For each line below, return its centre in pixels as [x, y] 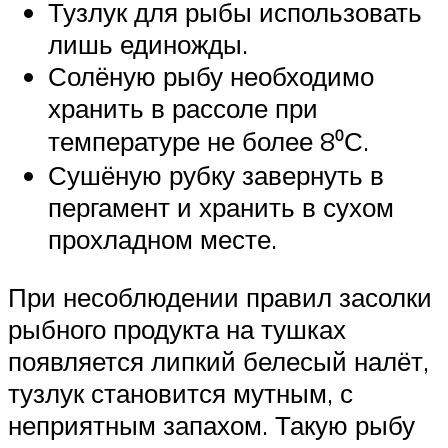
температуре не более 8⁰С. [208, 141]
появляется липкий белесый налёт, [218, 360]
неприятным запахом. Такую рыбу [211, 424]
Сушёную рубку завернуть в [216, 175]
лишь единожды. [148, 44]
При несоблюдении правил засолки [220, 296]
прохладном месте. [162, 239]
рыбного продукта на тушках [177, 328]
